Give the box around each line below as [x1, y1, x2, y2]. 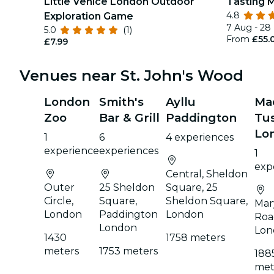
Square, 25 [166, 182, 218, 193]
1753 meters [99, 245, 158, 257]
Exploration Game [44, 10, 133, 22]
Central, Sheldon [166, 168, 248, 180]
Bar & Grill [99, 111, 160, 125]
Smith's [99, 95, 144, 109]
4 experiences [166, 131, 234, 143]
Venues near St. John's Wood [20, 67, 243, 84]
